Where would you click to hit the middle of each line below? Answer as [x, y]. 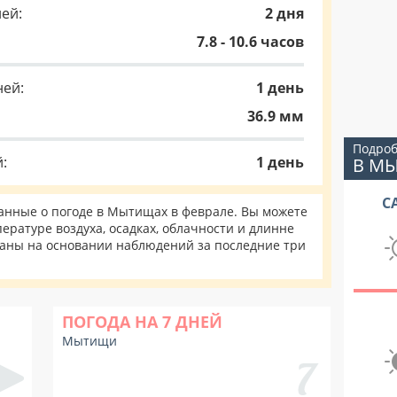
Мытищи [90, 341]
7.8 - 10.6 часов [250, 42]
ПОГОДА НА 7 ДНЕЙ [142, 322]
